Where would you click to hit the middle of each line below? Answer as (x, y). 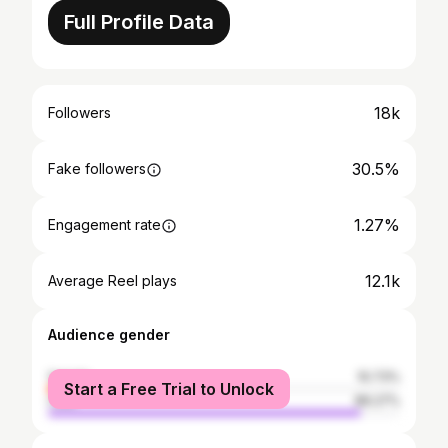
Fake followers (97, 168)
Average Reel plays (112, 280)
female (69, 376)
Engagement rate (104, 224)
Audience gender (109, 334)
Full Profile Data (139, 22)
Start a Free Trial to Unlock (169, 389)
